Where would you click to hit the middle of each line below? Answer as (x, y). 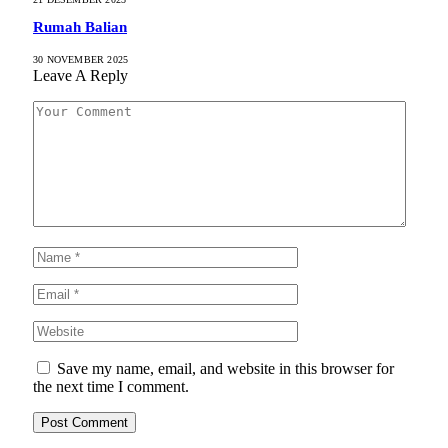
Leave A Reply (80, 75)
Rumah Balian (80, 27)
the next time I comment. (111, 386)
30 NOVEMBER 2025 (81, 59)
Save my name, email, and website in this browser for (225, 368)
